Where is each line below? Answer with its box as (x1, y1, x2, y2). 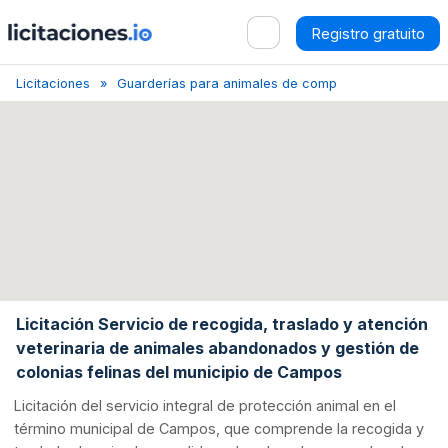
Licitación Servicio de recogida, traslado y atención (16, 313, 428, 334)
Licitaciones (16, 76, 90, 91)
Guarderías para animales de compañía (117, 76, 363, 91)
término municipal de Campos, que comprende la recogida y (14, 420, 425, 438)
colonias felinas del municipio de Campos (16, 361, 342, 382)
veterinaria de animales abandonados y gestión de (16, 337, 419, 358)
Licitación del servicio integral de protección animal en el (14, 397, 397, 415)
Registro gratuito (311, 24, 425, 42)
